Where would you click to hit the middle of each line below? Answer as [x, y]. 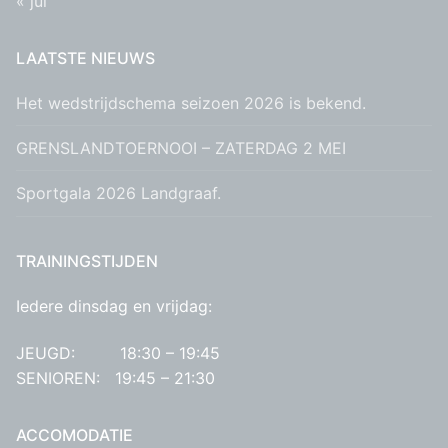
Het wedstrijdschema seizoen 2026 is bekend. [191, 102]
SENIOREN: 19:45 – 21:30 [115, 378]
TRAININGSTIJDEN [87, 260]
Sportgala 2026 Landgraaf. [118, 193]
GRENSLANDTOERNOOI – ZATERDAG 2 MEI [181, 147]
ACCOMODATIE [74, 435]
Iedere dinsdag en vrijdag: [114, 305]
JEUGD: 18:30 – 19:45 [118, 353]
